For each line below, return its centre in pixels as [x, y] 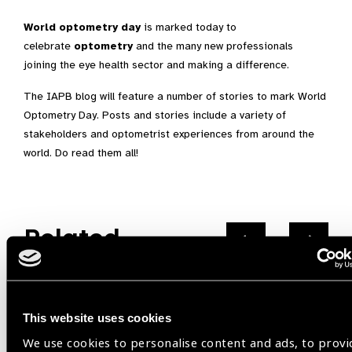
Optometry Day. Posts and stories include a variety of [155, 115]
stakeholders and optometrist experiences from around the [169, 134]
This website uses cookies [97, 317]
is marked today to [189, 27]
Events [66, 267]
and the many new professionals [213, 46]
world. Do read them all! [81, 153]
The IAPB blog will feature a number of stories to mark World [175, 96]
